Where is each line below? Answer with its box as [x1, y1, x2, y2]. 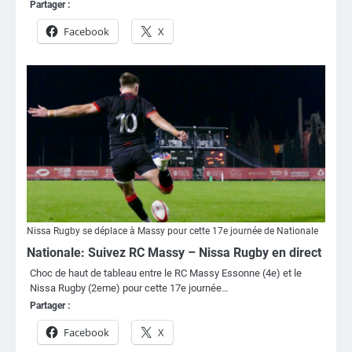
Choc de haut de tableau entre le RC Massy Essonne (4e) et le [30, 266, 302, 279]
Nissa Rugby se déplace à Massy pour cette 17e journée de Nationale [27, 225, 318, 236]
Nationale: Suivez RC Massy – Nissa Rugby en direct [27, 244, 321, 260]
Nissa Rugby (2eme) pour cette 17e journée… [30, 281, 229, 294]
